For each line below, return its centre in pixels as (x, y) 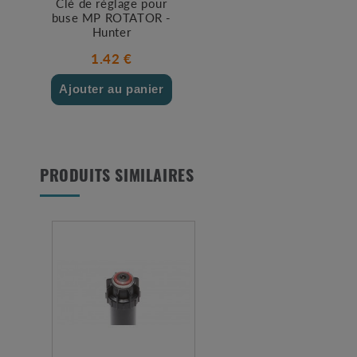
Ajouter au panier (112, 89)
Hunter (112, 32)
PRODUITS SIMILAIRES (117, 178)
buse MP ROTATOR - (112, 18)
